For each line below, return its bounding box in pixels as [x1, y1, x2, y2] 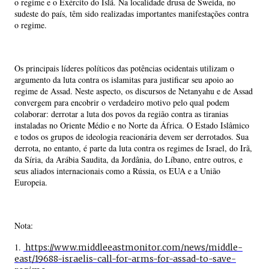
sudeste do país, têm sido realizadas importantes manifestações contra [14, 8, 249, 19]
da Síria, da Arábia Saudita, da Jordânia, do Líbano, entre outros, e [14, 154, 243, 165]
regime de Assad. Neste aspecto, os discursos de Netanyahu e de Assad [14, 85, 253, 97]
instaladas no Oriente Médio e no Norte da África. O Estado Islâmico [14, 119, 249, 131]
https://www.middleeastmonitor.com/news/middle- [23, 242, 243, 253]
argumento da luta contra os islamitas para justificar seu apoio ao [14, 74, 234, 85]
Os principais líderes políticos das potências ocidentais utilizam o [14, 62, 234, 74]
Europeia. [14, 177, 47, 188]
